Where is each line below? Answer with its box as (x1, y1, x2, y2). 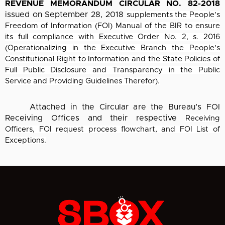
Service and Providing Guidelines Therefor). (5, 77, 160, 85)
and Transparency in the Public (92, 66, 220, 74)
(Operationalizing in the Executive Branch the (5, 44, 189, 52)
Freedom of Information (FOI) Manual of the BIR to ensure (5, 22, 220, 30)
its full (5, 33, 33, 41)
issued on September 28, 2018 (5, 11, 127, 19)
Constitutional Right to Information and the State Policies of (5, 55, 220, 63)
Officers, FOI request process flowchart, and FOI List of (5, 126, 220, 133)
